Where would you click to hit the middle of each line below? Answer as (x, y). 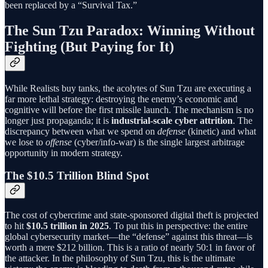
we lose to (25, 142)
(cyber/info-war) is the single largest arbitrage (158, 142)
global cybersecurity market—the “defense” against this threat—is (129, 237)
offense (59, 142)
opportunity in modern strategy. (64, 153)
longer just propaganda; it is (58, 120)
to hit (16, 226)
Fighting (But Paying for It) (89, 46)
